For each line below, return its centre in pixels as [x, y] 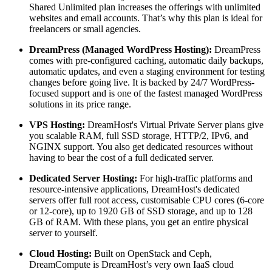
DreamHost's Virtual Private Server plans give [174, 125]
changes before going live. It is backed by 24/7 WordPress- [142, 83]
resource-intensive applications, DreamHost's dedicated [134, 189]
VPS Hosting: [57, 125]
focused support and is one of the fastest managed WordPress [146, 93]
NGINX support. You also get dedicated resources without [141, 147]
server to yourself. [63, 233]
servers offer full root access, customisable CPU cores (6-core [147, 200]
